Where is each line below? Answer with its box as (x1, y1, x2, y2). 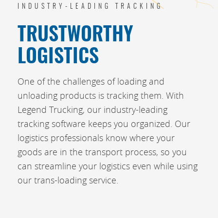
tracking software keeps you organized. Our (18, 118, 190, 129)
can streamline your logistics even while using (18, 160, 198, 172)
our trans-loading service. (18, 174, 118, 186)
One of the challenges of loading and (18, 75, 164, 87)
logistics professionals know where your (18, 132, 175, 144)
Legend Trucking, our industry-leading (18, 104, 167, 115)
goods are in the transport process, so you (18, 146, 187, 158)
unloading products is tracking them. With (18, 90, 184, 101)
